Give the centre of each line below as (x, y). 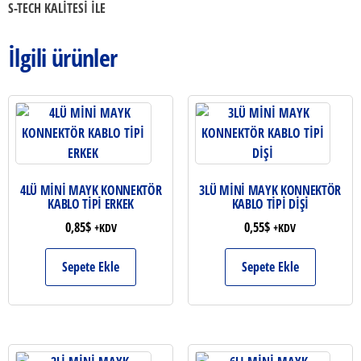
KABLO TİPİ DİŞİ (270, 203)
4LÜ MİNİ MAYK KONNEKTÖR (91, 190)
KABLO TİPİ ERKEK (91, 203)
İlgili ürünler (63, 57)
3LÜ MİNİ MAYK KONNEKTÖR (270, 190)
